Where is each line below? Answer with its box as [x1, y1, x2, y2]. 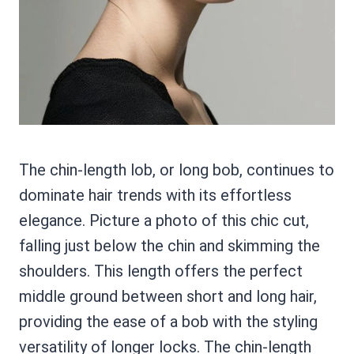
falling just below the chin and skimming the [19, 235, 320, 255]
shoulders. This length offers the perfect [19, 261, 303, 281]
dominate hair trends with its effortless [19, 185, 292, 205]
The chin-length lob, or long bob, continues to [19, 160, 334, 179]
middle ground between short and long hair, [19, 286, 317, 306]
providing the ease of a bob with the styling [19, 311, 318, 331]
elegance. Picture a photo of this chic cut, [19, 210, 309, 230]
